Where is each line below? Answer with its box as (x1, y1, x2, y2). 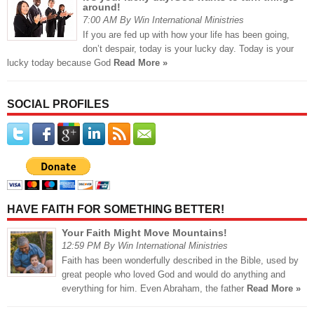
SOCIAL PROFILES (7, 98, 109, 111)
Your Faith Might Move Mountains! (62, 227, 227, 239)
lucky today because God (7, 57, 114, 69)
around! (83, 1, 121, 13)
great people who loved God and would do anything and (62, 269, 285, 280)
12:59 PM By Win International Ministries (62, 240, 228, 252)
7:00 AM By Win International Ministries (83, 15, 244, 26)
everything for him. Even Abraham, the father (62, 283, 247, 294)
